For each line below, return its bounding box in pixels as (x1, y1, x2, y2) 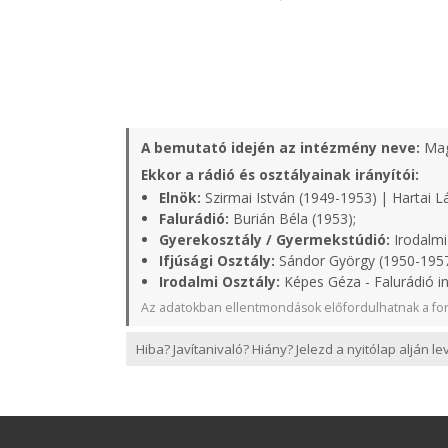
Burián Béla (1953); (229, 209, 356, 228)
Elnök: (159, 188, 201, 207)
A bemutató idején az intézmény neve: (141, 138, 420, 157)
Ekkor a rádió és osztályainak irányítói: (141, 165, 419, 184)
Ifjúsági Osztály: (159, 251, 275, 270)
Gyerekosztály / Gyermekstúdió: (159, 230, 390, 249)
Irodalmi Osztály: (159, 272, 280, 291)
